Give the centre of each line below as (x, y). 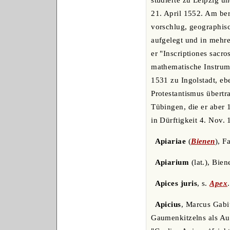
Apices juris (176, 184)
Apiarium (172, 162)
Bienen (203, 141)
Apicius (168, 205)
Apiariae (170, 141)
